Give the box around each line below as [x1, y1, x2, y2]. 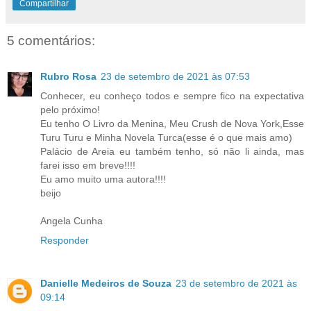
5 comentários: [7, 33, 95, 48]
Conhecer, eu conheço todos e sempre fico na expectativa [40, 90, 304, 102]
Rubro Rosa [40, 71, 96, 83]
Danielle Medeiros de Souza [40, 278, 171, 289]
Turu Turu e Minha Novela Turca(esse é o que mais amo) [40, 132, 292, 144]
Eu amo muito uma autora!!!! [40, 174, 166, 185]
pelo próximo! [40, 104, 100, 116]
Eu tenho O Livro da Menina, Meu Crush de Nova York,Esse [40, 118, 304, 130]
